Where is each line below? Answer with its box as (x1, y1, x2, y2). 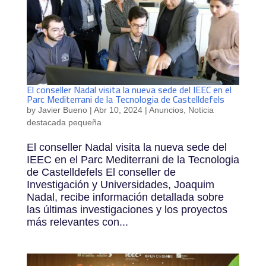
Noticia (188, 105, 214, 115)
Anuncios (148, 105, 183, 115)
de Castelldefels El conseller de (26, 166, 176, 179)
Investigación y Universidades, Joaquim (26, 179, 214, 191)
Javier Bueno (37, 105, 87, 115)
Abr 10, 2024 (93, 105, 142, 115)
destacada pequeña (26, 118, 102, 128)
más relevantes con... (26, 216, 128, 229)
